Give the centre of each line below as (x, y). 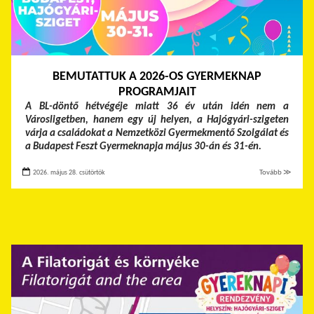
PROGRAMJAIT (157, 92)
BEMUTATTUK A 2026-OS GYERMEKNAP (157, 77)
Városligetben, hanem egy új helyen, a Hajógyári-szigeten (157, 120)
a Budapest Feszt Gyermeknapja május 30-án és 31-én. (143, 147)
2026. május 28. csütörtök (68, 173)
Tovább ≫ (275, 173)
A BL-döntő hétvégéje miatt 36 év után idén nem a (157, 107)
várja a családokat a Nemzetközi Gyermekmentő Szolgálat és (157, 134)
